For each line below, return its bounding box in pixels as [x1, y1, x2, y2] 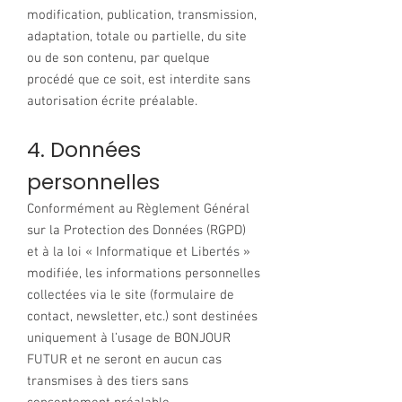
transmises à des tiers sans [27, 373, 188, 389]
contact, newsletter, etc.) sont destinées [27, 309, 258, 325]
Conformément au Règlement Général [27, 201, 249, 217]
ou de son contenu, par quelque [27, 50, 210, 66]
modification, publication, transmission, [27, 7, 257, 23]
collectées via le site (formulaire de [27, 287, 234, 303]
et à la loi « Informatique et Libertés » [27, 244, 250, 260]
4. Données [27, 135, 141, 164]
